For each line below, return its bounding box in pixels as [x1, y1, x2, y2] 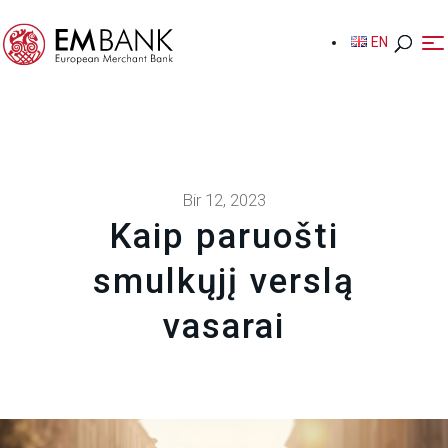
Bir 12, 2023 [181, 189, 266, 210]
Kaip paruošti [108, 215, 339, 257]
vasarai [162, 305, 285, 347]
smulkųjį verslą [92, 260, 355, 302]
